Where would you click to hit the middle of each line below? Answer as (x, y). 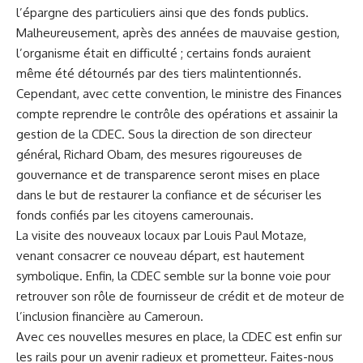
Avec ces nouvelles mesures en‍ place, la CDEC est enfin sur (179, 336)
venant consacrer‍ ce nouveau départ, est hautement (160, 255)
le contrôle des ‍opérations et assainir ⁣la (228, 113)
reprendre (90, 113)
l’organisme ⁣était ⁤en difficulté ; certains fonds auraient (164, 53)
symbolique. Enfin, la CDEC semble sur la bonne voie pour (173, 275)
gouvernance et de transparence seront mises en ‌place (168, 174)
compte (39, 113)
